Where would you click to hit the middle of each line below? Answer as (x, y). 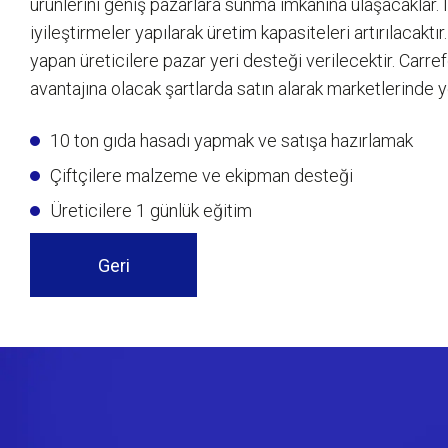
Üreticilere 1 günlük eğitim (151, 210)
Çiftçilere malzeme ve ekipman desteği (201, 175)
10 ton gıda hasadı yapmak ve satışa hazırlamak (231, 140)
